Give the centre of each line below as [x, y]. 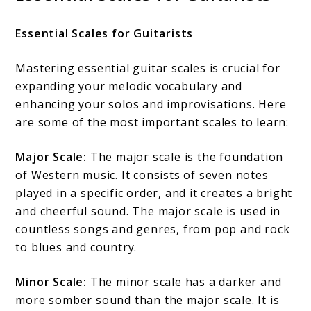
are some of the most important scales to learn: [152, 122]
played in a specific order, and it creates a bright [154, 193]
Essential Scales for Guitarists [104, 33]
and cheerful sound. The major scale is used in [148, 211]
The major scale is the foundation [185, 157]
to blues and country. [76, 247]
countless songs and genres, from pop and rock [153, 229]
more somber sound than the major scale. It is [148, 300]
